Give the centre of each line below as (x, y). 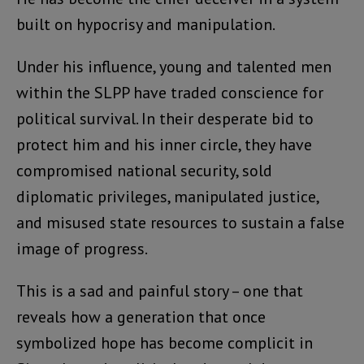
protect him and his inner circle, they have (164, 144)
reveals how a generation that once (141, 316)
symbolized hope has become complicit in (165, 342)
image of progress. (82, 248)
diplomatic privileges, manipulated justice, (167, 196)
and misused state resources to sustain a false (180, 222)
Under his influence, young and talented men (174, 66)
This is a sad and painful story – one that (160, 290)
